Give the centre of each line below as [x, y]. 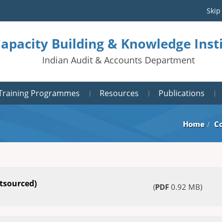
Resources [119, 93]
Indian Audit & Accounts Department [118, 60]
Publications [182, 93]
